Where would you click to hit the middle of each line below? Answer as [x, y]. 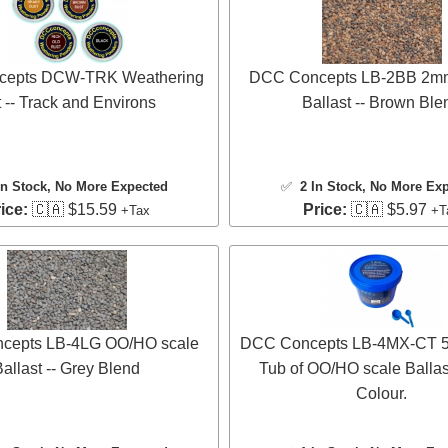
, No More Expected [107, 186]
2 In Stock [330, 186]
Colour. [381, 394]
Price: [325, 209]
